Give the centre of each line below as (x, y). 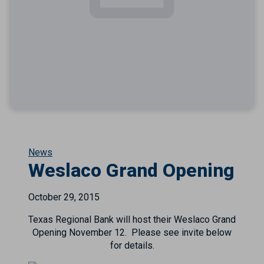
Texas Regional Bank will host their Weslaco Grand (132, 220)
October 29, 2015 (64, 197)
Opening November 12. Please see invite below (132, 232)
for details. (132, 245)
